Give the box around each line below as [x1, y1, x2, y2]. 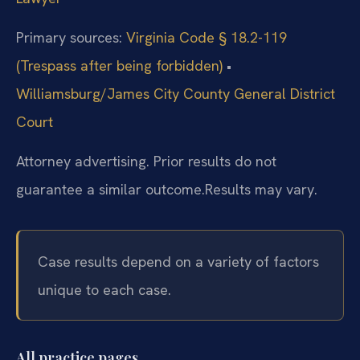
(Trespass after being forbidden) [16, 56, 223, 76]
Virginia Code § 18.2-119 [126, 28, 287, 47]
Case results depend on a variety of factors [38, 252, 319, 271]
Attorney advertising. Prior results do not [16, 152, 276, 171]
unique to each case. [38, 280, 171, 299]
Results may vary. [205, 180, 317, 199]
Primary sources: [16, 28, 122, 47]
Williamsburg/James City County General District [16, 84, 335, 104]
